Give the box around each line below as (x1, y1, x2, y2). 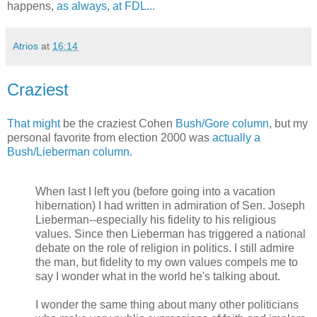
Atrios (13, 40, 38, 52)
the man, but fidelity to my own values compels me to (35, 255, 298, 268)
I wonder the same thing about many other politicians (35, 298, 299, 311)
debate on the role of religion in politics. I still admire (35, 241, 294, 254)
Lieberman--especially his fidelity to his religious (35, 213, 276, 226)
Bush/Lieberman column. (7, 145, 132, 158)
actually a (212, 131, 260, 144)
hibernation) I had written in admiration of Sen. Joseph (35, 199, 305, 212)
